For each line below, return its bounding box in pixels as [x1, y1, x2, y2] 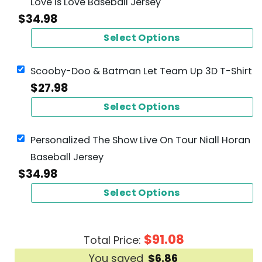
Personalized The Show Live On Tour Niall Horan [30, 133, 250, 147]
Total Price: [84, 233, 144, 248]
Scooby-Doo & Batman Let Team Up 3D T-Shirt [30, 64, 252, 78]
